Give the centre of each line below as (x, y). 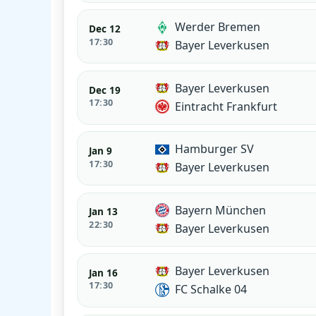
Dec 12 (105, 29)
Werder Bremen (218, 27)
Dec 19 (105, 90)
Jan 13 (104, 212)
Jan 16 (104, 273)
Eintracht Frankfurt (226, 106)
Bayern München (221, 210)
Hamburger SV (215, 149)
